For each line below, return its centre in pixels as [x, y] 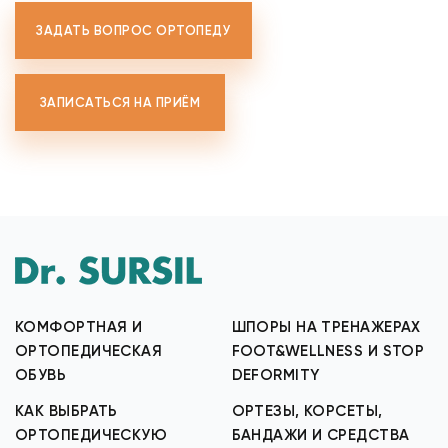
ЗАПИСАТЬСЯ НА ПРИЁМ [120, 102]
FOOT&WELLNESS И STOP [328, 351]
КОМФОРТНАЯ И [79, 327]
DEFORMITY [275, 375]
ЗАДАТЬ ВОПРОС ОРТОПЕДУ [134, 30]
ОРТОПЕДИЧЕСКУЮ [91, 435]
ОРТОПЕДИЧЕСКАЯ [89, 351]
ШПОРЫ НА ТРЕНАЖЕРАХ [326, 327]
